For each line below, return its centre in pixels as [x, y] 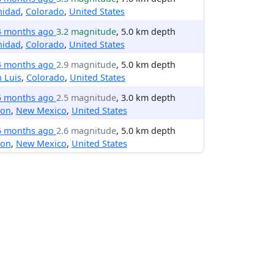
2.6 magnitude [86, 131]
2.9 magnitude [86, 65]
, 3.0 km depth [146, 98]
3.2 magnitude [86, 31]
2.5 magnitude [86, 98]
